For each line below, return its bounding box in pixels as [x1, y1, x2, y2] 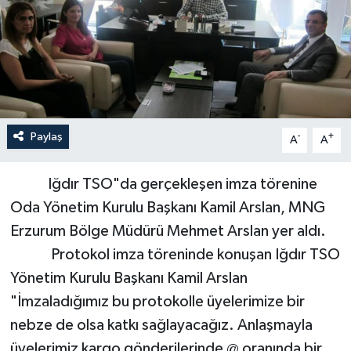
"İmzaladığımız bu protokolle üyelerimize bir [9, 293, 305, 309]
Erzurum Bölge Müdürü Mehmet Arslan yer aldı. [9, 223, 326, 239]
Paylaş [30, 130, 63, 143]
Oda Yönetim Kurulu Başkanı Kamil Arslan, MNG [9, 199, 325, 215]
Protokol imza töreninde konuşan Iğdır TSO [9, 246, 340, 262]
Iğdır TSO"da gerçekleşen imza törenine [9, 175, 317, 192]
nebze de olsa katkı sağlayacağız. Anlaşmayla [9, 317, 313, 333]
